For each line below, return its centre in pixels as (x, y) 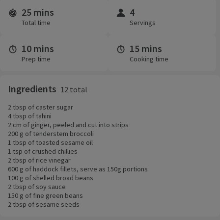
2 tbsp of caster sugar (41, 107)
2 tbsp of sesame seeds (44, 205)
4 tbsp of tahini (30, 116)
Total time (36, 23)
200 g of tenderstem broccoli (51, 134)
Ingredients (32, 89)
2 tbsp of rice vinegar (39, 160)
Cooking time (149, 59)
